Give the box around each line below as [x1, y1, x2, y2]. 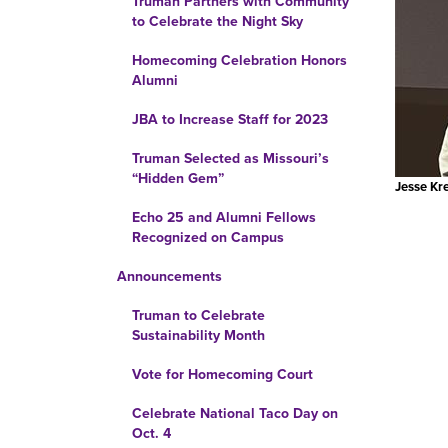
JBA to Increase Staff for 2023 [132, 111, 328, 128]
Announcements [117, 268, 222, 285]
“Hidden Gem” [132, 170, 224, 187]
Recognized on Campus [132, 229, 284, 246]
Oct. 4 [132, 425, 171, 442]
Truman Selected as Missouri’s [132, 150, 329, 167]
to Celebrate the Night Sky [132, 13, 303, 30]
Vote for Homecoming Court [132, 366, 313, 383]
